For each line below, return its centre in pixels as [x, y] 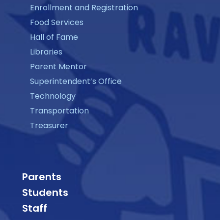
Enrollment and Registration [84, 7]
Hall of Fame [54, 37]
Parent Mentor [58, 66]
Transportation [59, 110]
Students [45, 193]
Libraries [46, 52]
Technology [53, 96]
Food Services [56, 22]
